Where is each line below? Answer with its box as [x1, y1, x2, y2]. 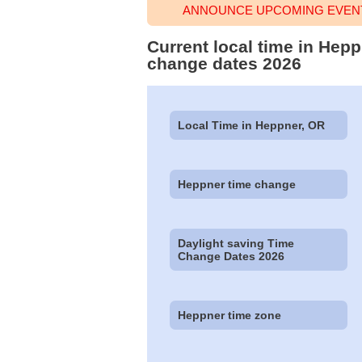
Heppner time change [178, 177, 297, 191]
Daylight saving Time [178, 237, 295, 250]
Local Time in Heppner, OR [178, 118, 326, 132]
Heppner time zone [178, 309, 282, 322]
